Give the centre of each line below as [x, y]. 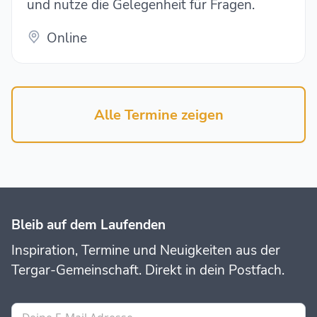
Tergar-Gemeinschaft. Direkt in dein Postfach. [148, 271]
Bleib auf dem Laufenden [88, 225]
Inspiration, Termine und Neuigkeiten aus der [145, 251]
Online [67, 39]
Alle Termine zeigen [158, 115]
